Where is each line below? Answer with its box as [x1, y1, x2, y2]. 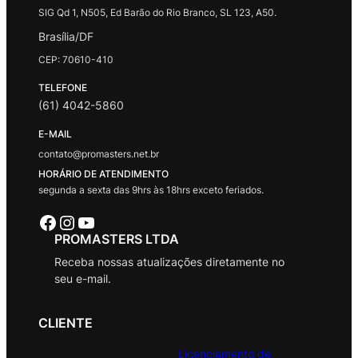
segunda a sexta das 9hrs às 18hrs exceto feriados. [38, 183, 264, 196]
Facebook [38, 209, 48, 233]
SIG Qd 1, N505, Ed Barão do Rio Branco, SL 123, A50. [38, 6, 276, 18]
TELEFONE [38, 81, 87, 93]
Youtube [76, 209, 87, 233]
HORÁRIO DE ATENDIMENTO [38, 167, 169, 180]
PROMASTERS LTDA [54, 230, 179, 247]
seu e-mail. [54, 271, 111, 285]
